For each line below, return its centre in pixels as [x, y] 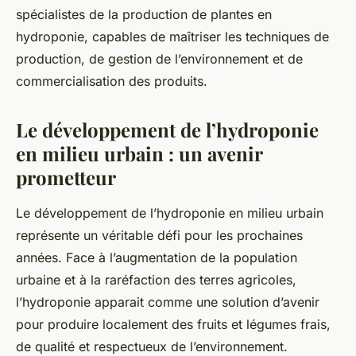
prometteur [66, 178]
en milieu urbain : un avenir [139, 154]
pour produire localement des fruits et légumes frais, [173, 325]
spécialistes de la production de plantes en [144, 15]
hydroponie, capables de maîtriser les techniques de [172, 37]
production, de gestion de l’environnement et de [159, 59]
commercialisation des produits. [112, 81]
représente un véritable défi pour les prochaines [159, 236]
